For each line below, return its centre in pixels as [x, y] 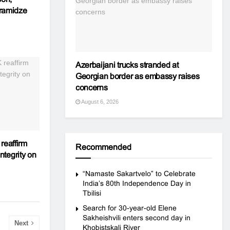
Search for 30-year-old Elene [130, 208]
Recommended [103, 147]
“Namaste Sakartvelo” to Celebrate [139, 174]
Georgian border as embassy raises [138, 76]
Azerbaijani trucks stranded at [127, 65]
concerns [92, 88]
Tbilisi [92, 193]
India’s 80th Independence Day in [137, 183]
